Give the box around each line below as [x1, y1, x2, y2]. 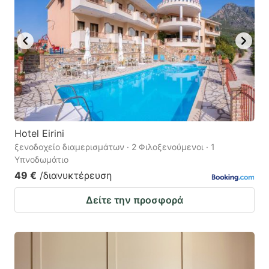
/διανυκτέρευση [40, 169, 112, 181]
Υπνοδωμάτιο [14, 154, 68, 165]
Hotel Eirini [14, 127, 64, 139]
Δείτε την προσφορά [86, 193, 183, 206]
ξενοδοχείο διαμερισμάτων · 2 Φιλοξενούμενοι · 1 [14, 141, 215, 152]
